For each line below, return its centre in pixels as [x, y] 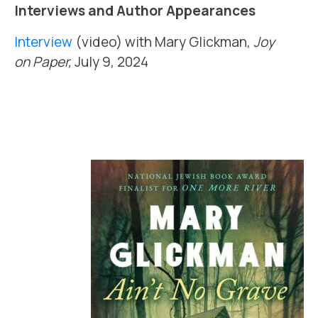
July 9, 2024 [110, 62]
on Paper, [43, 62]
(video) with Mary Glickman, [163, 42]
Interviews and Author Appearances [135, 11]
